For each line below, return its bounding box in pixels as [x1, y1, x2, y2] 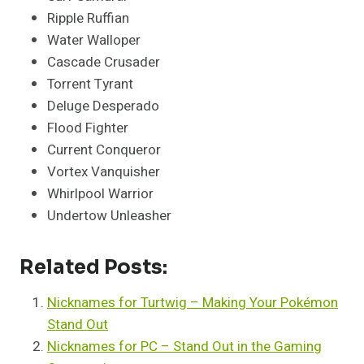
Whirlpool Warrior [47, 183, 154, 204]
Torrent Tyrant [47, 73, 133, 94]
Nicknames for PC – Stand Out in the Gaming [47, 336, 322, 357]
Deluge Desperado [47, 95, 159, 116]
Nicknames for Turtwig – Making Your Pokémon [47, 292, 338, 313]
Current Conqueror [47, 139, 161, 160]
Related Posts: [19, 254, 167, 279]
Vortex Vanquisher [47, 161, 160, 182]
